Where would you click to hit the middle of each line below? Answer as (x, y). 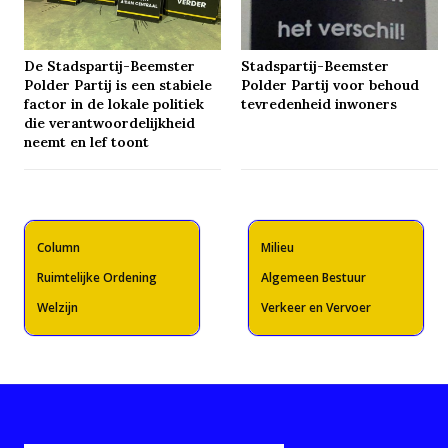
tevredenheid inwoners (319, 104)
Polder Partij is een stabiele (118, 85)
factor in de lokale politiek (114, 104)
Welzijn (57, 308)
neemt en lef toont (87, 142)
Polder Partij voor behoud (330, 85)
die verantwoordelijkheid (110, 123)
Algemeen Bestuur (313, 278)
